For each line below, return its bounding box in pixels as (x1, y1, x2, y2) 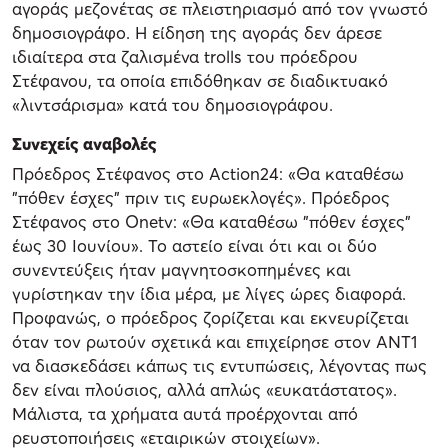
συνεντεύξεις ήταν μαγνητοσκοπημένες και (12, 259, 351, 281)
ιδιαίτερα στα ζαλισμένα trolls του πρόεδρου (12, 46, 358, 68)
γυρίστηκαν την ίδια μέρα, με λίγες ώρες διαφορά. (12, 283, 406, 305)
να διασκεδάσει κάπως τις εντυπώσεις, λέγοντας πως (12, 355, 427, 377)
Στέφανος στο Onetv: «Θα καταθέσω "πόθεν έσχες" (12, 211, 411, 233)
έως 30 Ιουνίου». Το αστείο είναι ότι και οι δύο (12, 235, 377, 257)
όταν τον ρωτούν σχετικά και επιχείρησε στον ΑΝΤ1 (12, 331, 417, 353)
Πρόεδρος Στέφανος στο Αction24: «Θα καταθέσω (12, 163, 404, 185)
